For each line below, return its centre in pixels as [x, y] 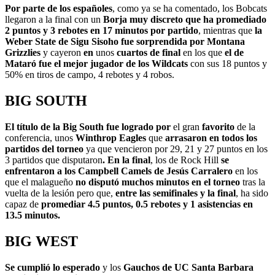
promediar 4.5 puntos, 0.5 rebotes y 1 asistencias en [147, 204]
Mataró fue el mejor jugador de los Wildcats [96, 64]
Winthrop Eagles [111, 138]
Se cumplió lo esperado [52, 267]
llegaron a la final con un [54, 20]
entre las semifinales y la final [176, 193]
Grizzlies [23, 53]
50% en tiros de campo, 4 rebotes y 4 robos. [90, 75]
